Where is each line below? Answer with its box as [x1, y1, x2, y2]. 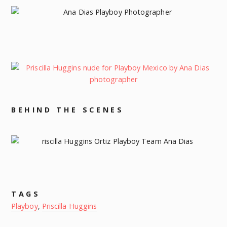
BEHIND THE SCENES [11, 104, 124, 115]
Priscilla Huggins [42, 201, 97, 211]
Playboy [11, 201, 38, 211]
